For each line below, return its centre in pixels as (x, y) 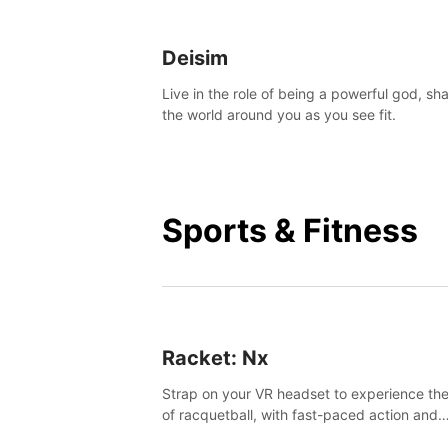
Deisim (195, 57)
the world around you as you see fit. (279, 114)
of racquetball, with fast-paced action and (300, 414)
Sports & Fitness (290, 230)
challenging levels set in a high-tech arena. (301, 435)
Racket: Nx (215, 357)
